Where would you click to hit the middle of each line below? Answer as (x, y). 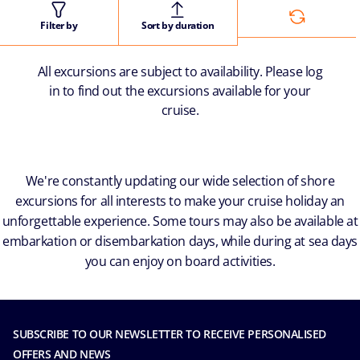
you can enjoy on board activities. (180, 261)
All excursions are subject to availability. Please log (180, 71)
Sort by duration (178, 25)
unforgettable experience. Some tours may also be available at (180, 221)
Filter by (59, 25)
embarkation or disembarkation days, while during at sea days (180, 241)
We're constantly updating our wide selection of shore (180, 180)
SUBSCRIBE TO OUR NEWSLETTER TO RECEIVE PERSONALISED (170, 333)
